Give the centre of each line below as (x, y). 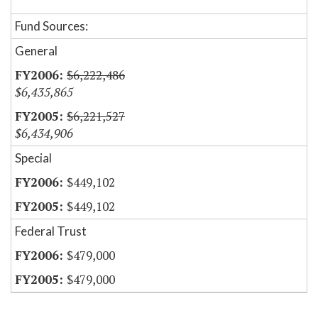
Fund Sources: (51, 26)
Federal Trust (51, 231)
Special (33, 158)
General (36, 51)
